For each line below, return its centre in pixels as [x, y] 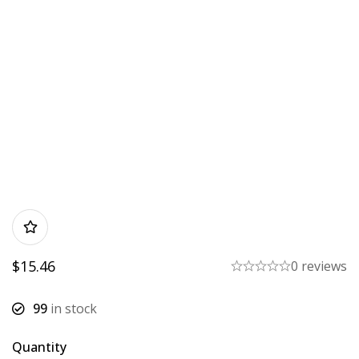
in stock [72, 308]
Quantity [39, 347]
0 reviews [319, 266]
